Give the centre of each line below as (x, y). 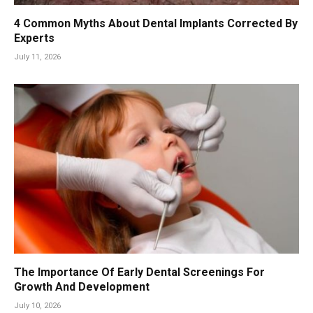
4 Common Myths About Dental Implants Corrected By (156, 23)
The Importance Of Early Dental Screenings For (139, 272)
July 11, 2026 (37, 57)
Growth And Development (82, 286)
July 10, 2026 (37, 305)
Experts (34, 38)
